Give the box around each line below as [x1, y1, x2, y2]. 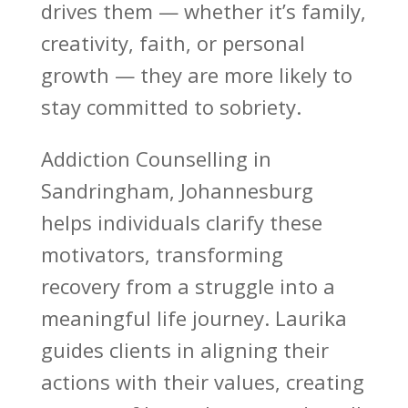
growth [40, 61, 109, 89]
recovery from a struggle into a [40, 272, 335, 301]
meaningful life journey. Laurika [40, 304, 347, 332]
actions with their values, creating [40, 368, 364, 396]
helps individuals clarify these [40, 209, 322, 237]
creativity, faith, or [40, 29, 222, 57]
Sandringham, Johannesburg [40, 177, 313, 205]
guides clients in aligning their [40, 336, 329, 364]
